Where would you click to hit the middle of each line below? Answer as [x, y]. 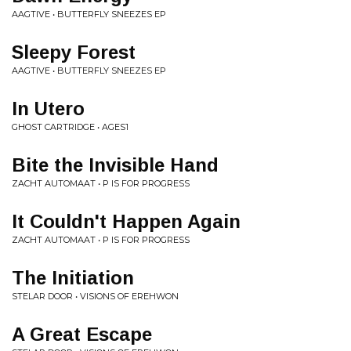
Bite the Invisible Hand [115, 165]
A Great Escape [82, 334]
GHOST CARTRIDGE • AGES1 [70, 127]
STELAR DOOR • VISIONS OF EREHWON [95, 296]
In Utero [48, 109]
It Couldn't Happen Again [126, 221]
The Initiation [73, 278]
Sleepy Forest [74, 52]
